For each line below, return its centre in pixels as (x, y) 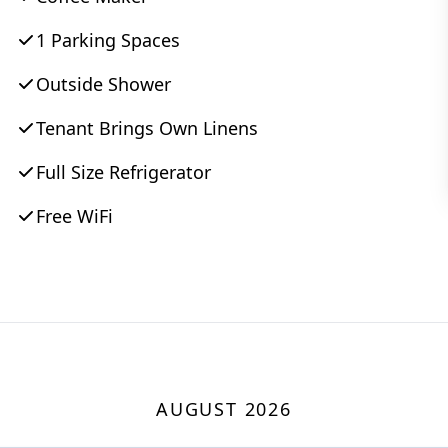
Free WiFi (74, 216)
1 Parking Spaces (108, 40)
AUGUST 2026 (224, 409)
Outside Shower (103, 84)
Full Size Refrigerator (123, 172)
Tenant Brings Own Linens (147, 128)
